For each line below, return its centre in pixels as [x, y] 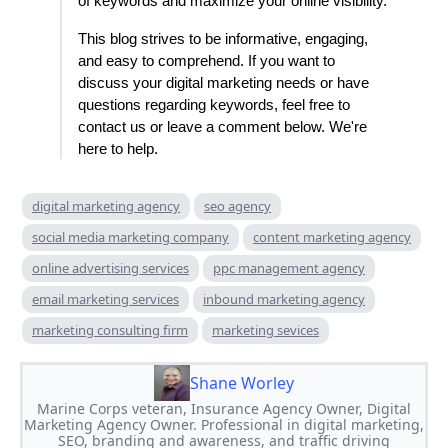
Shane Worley [242, 383]
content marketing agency [332, 237]
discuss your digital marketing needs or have [223, 83]
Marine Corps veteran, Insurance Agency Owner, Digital [224, 409]
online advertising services [110, 268]
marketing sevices [265, 330]
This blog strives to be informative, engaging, [223, 39]
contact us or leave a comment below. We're [222, 127]
